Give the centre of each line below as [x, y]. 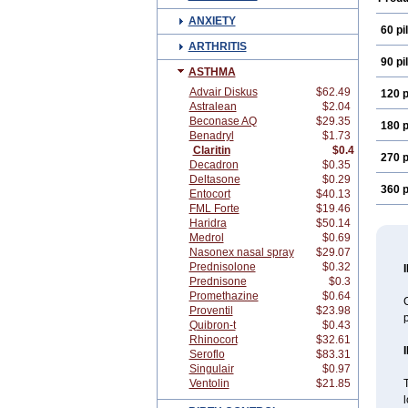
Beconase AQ [223, 121]
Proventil [211, 311]
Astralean [213, 107]
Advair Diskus [223, 92]
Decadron [214, 165]
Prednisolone [222, 267]
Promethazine [224, 296]
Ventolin [209, 383]
